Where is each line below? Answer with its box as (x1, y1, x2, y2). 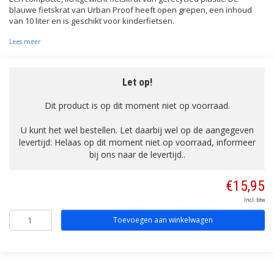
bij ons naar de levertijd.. (89, 149, 185, 160)
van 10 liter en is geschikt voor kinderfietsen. (9, 15, 174, 26)
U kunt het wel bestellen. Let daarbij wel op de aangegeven (20, 124, 254, 136)
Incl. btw (244, 196, 265, 203)
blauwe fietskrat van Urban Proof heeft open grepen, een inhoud (9, 4, 252, 15)
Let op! (122, 76, 152, 88)
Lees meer (9, 37, 40, 46)
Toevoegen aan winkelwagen (113, 215, 213, 225)
